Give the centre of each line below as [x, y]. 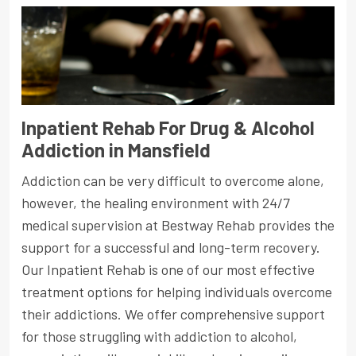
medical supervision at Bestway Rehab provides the [178, 224]
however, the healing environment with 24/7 [156, 202]
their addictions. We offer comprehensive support [173, 313]
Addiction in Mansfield [116, 149]
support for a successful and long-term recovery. [171, 247]
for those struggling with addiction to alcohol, [159, 336]
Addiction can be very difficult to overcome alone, [173, 180]
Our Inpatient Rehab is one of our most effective [168, 269]
